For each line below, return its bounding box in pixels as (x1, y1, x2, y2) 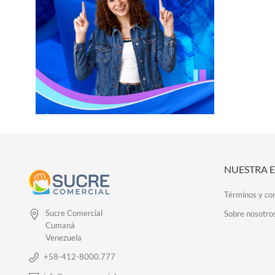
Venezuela (45, 233, 82, 242)
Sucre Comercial (45, 208, 103, 218)
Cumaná (45, 220, 75, 230)
